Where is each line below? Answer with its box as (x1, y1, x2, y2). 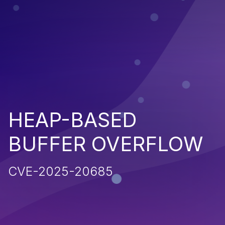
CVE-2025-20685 (8, 163, 113, 179)
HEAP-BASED (8, 107, 137, 132)
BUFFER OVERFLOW (8, 131, 203, 156)
